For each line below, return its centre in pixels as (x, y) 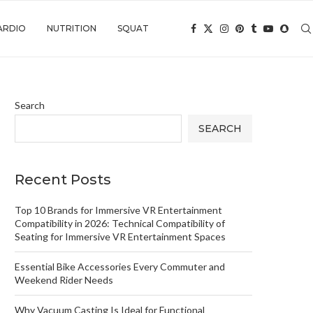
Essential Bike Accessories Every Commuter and (120, 267)
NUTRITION (72, 28)
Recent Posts (63, 180)
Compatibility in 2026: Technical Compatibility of (120, 223)
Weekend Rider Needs (64, 280)
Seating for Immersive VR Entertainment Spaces (120, 236)
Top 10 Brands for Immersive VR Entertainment (118, 210)
